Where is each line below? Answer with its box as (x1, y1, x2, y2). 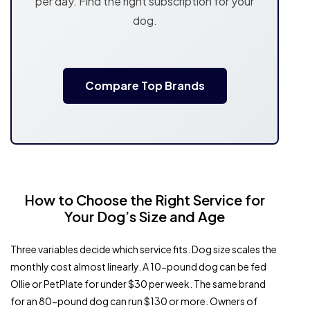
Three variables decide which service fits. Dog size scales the (10, 243, 277, 256)
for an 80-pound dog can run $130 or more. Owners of (10, 295, 257, 308)
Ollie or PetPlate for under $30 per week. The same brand (10, 277, 266, 291)
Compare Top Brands (84, 78, 205, 93)
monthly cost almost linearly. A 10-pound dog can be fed (10, 260, 266, 273)
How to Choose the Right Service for (24, 191, 265, 209)
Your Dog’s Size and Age (64, 208, 225, 226)
